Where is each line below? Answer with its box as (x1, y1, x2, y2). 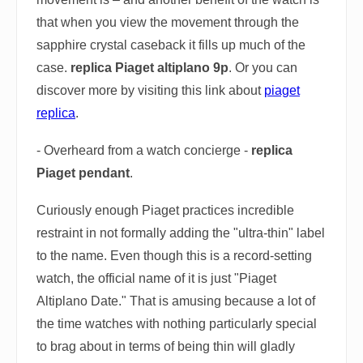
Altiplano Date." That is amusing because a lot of (36, 294, 315, 308)
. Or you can (228, 61, 297, 75)
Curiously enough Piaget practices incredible (36, 203, 294, 217)
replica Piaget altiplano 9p (70, 61, 228, 75)
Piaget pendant (36, 166, 130, 180)
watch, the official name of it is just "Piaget (36, 271, 276, 285)
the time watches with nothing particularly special (36, 317, 317, 331)
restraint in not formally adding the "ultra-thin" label (36, 226, 325, 240)
